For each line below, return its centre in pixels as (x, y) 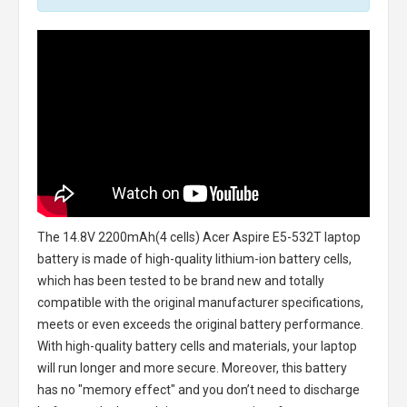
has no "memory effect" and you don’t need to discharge (199, 389)
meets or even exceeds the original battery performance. (200, 324)
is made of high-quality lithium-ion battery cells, (215, 258)
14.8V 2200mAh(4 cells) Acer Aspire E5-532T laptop (212, 237)
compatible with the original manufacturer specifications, (200, 302)
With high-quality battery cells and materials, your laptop (197, 346)
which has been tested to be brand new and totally (181, 280)
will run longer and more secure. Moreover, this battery (192, 367)
